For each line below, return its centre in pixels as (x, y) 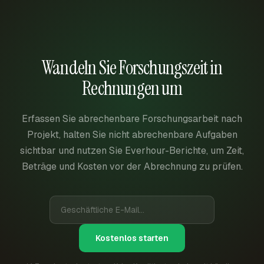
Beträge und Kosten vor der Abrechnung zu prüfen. (132, 166)
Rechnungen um (132, 88)
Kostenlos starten (132, 238)
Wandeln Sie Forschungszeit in (132, 68)
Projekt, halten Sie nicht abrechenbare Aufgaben (132, 135)
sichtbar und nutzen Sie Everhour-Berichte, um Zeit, (132, 151)
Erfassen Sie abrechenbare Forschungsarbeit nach (132, 119)
